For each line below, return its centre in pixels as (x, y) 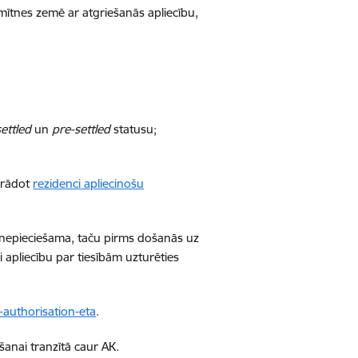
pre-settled (82, 129)
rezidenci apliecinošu (89, 183)
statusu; (134, 129)
